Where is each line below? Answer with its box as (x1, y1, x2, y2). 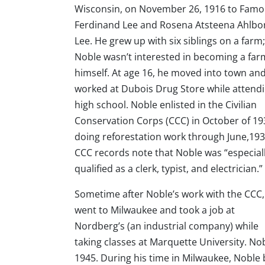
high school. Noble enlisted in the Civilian (75, 98, 257, 111)
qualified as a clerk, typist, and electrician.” (75, 162, 263, 175)
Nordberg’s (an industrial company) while (75, 219, 258, 232)
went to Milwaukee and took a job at (75, 203, 235, 216)
